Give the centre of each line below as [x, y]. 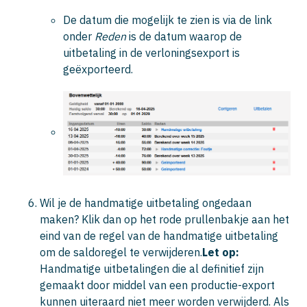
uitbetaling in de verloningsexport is [151, 52]
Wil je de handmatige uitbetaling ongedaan [146, 202]
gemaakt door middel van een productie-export [157, 285]
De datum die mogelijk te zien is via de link [168, 20]
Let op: [221, 252]
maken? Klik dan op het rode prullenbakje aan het [164, 219]
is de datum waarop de [184, 36]
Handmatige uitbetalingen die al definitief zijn [152, 268]
